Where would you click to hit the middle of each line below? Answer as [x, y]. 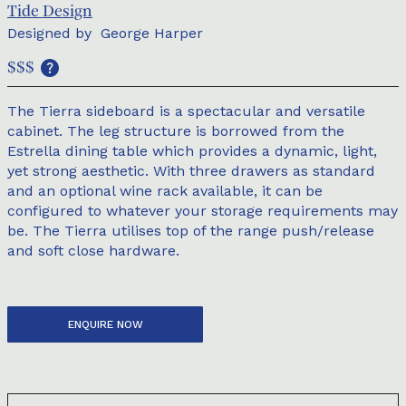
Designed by [49, 33]
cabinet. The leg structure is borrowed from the [176, 131]
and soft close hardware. [93, 251]
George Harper [152, 33]
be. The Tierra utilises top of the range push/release [191, 231]
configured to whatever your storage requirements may [203, 211]
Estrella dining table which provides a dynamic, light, [192, 151]
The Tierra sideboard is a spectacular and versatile [186, 111]
